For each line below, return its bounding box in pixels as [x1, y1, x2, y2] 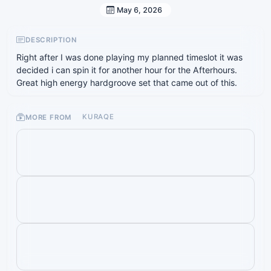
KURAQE [82, 113, 114, 122]
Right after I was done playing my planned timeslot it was [16, 52, 243, 63]
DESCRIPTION [25, 35, 77, 44]
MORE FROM [25, 113, 74, 122]
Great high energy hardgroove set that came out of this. [16, 77, 238, 88]
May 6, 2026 [117, 5, 162, 15]
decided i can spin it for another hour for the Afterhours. [16, 65, 238, 76]
